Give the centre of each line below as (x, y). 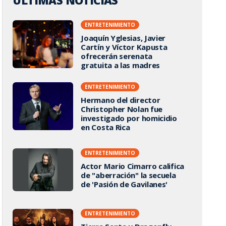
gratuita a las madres (121, 65)
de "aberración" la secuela (128, 175)
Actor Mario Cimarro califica (132, 166)
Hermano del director (121, 100)
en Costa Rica (105, 127)
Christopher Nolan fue (122, 109)
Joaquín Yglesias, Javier (123, 38)
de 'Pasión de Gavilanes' (124, 184)
